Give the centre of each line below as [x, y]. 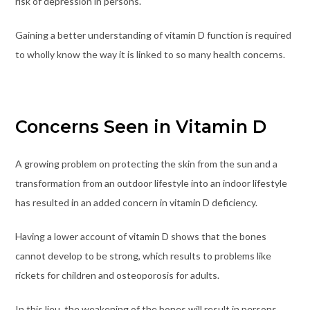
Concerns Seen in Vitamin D [140, 126]
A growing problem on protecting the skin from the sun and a [146, 163]
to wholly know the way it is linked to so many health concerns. [150, 54]
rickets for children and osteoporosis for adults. [117, 275]
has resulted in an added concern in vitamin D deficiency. [136, 202]
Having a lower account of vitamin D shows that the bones [140, 236]
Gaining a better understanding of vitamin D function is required [153, 35]
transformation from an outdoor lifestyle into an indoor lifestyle [151, 183]
